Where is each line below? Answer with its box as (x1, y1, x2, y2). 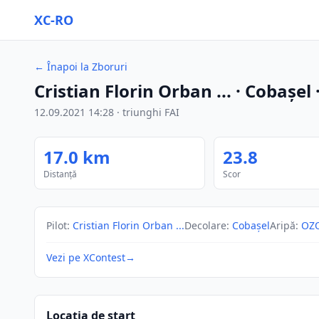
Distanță (43, 168, 77, 180)
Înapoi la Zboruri (47, 60, 127, 73)
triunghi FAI (122, 105, 179, 119)
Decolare (184, 219, 226, 232)
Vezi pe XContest (46, 251, 125, 264)
